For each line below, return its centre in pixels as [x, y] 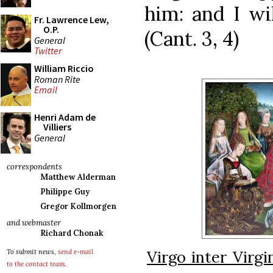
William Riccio [64, 68]
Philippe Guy [65, 192]
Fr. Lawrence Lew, [72, 19]
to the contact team [36, 264]
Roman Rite [57, 79]
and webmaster [34, 223]
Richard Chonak [72, 233]
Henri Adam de [65, 117]
